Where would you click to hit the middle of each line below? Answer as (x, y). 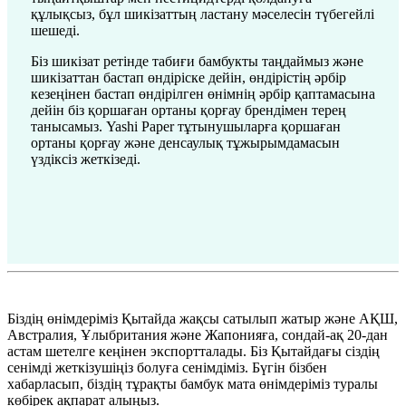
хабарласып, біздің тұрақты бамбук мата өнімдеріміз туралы (193, 384)
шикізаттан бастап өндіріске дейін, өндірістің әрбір (188, 77)
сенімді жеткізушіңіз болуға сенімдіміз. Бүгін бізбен (167, 367)
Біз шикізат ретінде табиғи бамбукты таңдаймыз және (197, 61)
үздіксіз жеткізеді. (86, 159)
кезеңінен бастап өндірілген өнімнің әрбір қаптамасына (203, 94)
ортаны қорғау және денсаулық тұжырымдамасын (185, 143)
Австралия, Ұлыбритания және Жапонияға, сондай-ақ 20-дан (198, 335)
